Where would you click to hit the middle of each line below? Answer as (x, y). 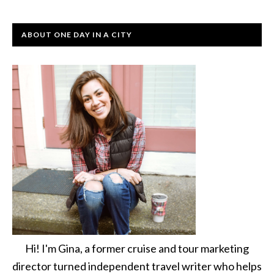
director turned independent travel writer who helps (137, 266)
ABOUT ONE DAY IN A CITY (77, 34)
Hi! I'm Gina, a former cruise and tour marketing (137, 248)
